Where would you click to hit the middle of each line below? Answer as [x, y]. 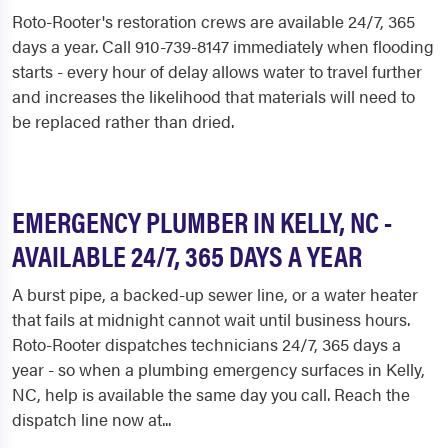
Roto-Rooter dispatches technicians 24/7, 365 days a [206, 344]
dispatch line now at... [91, 419]
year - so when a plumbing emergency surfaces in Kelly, [218, 369]
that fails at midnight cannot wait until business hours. [211, 319]
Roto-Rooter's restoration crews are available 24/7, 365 [213, 21]
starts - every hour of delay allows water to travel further [217, 71]
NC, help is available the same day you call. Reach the [211, 394]
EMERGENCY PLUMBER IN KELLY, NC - [202, 221]
